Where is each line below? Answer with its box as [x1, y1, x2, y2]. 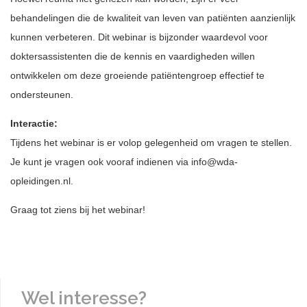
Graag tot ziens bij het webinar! [10, 204, 145, 215]
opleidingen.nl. [10, 175, 73, 186]
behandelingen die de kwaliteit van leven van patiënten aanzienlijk [10, 12, 295, 23]
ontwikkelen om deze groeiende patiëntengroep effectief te [10, 70, 265, 81]
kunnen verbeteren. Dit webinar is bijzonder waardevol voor [10, 32, 268, 42]
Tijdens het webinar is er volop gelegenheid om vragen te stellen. [10, 137, 292, 148]
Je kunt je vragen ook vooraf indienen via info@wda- [10, 156, 238, 167]
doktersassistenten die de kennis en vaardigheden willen [10, 51, 255, 62]
